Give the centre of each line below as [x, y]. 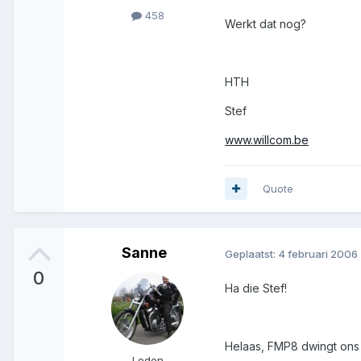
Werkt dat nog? [266, 23]
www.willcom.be [267, 139]
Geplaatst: [251, 253]
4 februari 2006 [318, 253]
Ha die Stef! [256, 288]
